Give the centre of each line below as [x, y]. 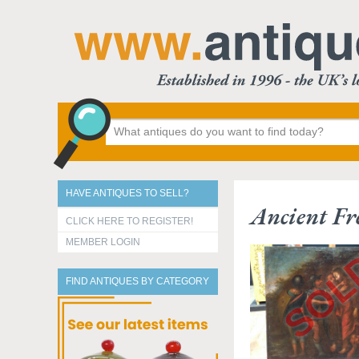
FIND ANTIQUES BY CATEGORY [137, 281]
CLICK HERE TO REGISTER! [129, 221]
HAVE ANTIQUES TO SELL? [127, 193]
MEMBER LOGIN [103, 242]
